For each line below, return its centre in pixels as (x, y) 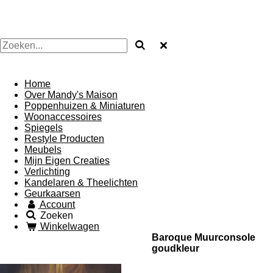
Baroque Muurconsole (204, 237)
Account (58, 204)
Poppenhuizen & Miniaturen (85, 106)
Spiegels (44, 128)
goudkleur (175, 248)
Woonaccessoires (63, 117)
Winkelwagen (70, 226)
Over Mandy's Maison (71, 95)
